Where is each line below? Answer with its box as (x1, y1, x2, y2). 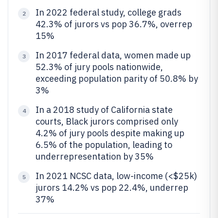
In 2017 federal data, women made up (36, 50, 191, 61)
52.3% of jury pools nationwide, (36, 61, 163, 73)
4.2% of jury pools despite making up (36, 127, 184, 139)
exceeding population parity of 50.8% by (36, 73, 198, 84)
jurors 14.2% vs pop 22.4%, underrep (36, 182, 188, 193)
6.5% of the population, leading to (36, 139, 172, 150)
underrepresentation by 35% (36, 151, 154, 162)
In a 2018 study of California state (36, 104, 173, 115)
